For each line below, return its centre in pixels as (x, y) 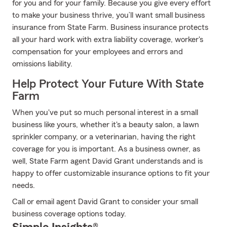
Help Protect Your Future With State (108, 84)
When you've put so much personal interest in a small (105, 112)
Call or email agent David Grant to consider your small (105, 202)
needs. (24, 185)
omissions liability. (42, 64)
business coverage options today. (69, 214)
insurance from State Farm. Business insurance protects (110, 27)
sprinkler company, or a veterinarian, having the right (104, 137)
